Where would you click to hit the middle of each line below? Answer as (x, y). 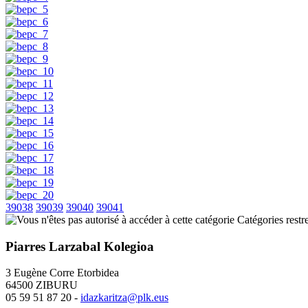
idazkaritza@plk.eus (124, 298)
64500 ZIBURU (42, 285)
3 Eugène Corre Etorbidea (62, 273)
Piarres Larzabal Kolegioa (80, 246)
